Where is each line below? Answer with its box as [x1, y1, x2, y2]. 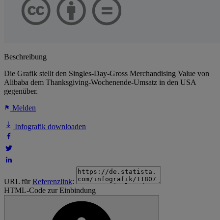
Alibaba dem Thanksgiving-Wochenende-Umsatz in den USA [4, 78, 196, 87]
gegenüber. [4, 87, 38, 96]
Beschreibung [4, 53, 47, 61]
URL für [4, 177, 32, 186]
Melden [10, 104, 36, 112]
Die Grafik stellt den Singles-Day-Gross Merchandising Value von [4, 69, 209, 78]
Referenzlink [32, 177, 72, 186]
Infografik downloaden [13, 122, 86, 131]
